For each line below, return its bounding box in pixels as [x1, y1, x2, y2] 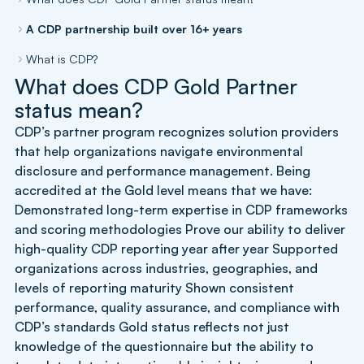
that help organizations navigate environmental [15, 142, 303, 159]
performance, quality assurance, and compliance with [15, 298, 340, 315]
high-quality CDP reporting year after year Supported [15, 240, 338, 257]
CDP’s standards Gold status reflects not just [15, 318, 289, 335]
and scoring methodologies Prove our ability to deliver [15, 220, 345, 237]
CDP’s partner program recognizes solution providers [15, 123, 339, 140]
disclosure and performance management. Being [15, 162, 310, 179]
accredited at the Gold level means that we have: [15, 181, 312, 198]
